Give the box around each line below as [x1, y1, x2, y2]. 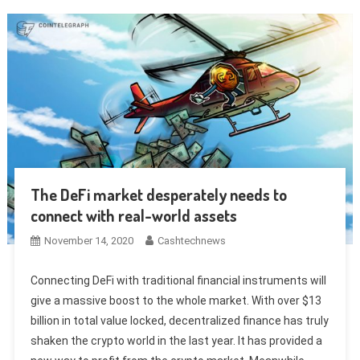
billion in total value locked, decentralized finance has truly [30, 313, 329, 327]
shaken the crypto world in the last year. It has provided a [30, 333, 322, 347]
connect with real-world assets [30, 204, 237, 226]
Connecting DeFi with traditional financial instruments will [30, 273, 326, 287]
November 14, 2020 [43, 234, 133, 247]
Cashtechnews [157, 234, 226, 247]
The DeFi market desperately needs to [30, 183, 287, 205]
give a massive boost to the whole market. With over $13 [30, 293, 321, 307]
